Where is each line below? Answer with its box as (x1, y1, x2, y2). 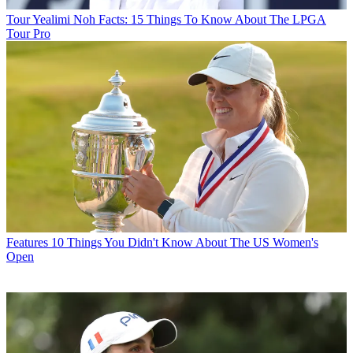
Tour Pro (6, 26, 50, 40)
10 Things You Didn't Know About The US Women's (51, 235, 318, 249)
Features (6, 235, 48, 249)
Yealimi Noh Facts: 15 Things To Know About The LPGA (32, 12, 326, 26)
